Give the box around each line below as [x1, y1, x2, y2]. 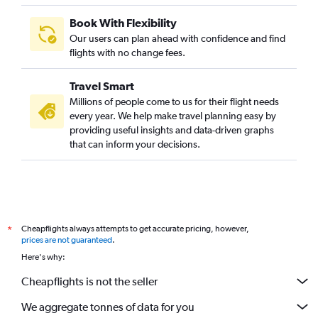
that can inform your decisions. [70, 138, 200, 150]
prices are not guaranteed [21, 235, 112, 246]
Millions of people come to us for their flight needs [70, 96, 279, 108]
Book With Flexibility [70, 16, 177, 30]
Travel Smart [70, 79, 134, 93]
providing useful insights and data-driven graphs [70, 124, 274, 136]
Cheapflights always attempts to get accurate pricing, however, [21, 224, 249, 234]
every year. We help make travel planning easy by [70, 110, 276, 122]
